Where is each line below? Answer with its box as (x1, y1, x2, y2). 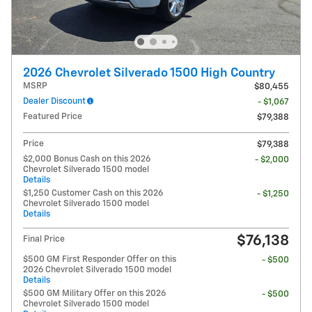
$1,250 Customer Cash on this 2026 (23, 188, 163, 198)
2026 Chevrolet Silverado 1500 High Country (23, 66, 275, 79)
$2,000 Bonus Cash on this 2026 (23, 154, 150, 164)
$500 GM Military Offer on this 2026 (23, 288, 166, 298)
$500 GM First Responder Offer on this (23, 254, 176, 264)
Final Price (23, 234, 65, 244)
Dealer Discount (23, 96, 86, 106)
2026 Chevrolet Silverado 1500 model (23, 265, 171, 274)
